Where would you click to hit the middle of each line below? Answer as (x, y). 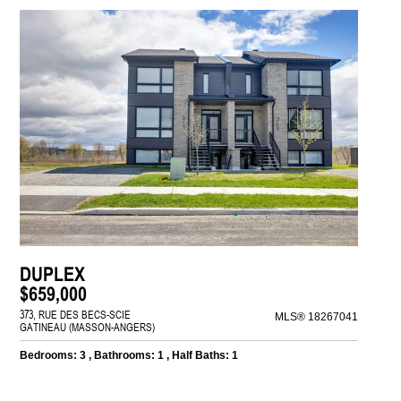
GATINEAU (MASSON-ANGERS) (88, 327)
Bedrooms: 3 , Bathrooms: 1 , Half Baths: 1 (129, 356)
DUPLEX (53, 274)
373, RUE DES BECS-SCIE (76, 315)
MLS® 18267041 (317, 317)
